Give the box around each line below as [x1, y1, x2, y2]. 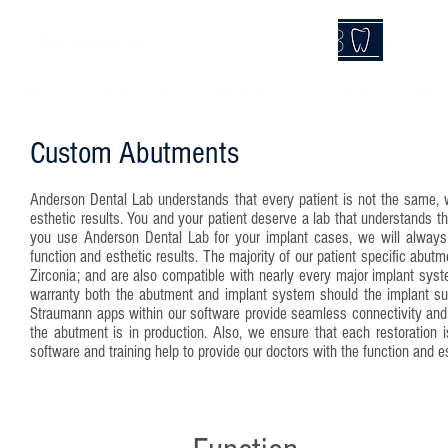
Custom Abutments [30, 135, 239, 171]
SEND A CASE [341, 87, 433, 103]
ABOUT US [95, 87, 167, 103]
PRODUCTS [215, 87, 293, 103]
